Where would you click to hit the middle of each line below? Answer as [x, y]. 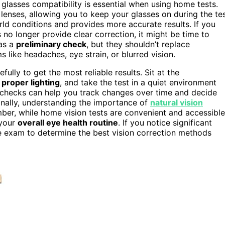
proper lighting [31, 82]
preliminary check [51, 44]
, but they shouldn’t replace [138, 44]
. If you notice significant [165, 122]
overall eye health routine [68, 122]
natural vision [177, 102]
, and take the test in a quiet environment [138, 82]
